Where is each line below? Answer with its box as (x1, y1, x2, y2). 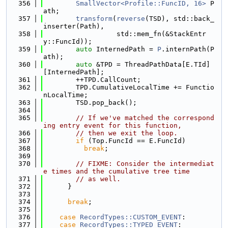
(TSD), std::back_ (145, 15, 214, 22)
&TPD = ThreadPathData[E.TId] (92, 61, 210, 68)
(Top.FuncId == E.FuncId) (84, 137, 186, 145)
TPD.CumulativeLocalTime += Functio (43, 83, 214, 91)
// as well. (76, 175, 121, 183)
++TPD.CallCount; (43, 76, 141, 83)
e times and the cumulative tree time (43, 167, 190, 175)
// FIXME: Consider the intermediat (76, 160, 214, 167)
